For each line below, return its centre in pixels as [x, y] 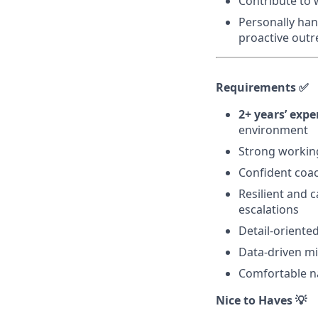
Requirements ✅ [262, 87]
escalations [269, 209]
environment [273, 130]
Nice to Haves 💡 [261, 300]
